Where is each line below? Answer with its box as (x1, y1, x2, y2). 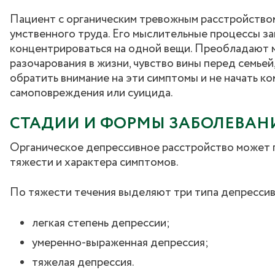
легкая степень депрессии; (32, 215, 170, 233)
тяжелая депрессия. (32, 254, 134, 272)
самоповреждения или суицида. (10, 85, 173, 103)
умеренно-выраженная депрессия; (32, 234, 209, 252)
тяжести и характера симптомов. (10, 154, 179, 172)
